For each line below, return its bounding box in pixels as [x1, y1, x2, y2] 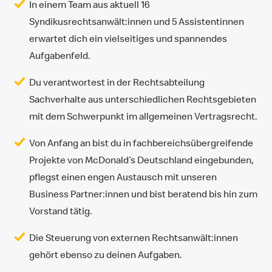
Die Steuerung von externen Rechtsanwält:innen [29, 231, 238, 243]
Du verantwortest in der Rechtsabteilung [29, 76, 205, 88]
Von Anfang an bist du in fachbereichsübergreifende [29, 137, 253, 149]
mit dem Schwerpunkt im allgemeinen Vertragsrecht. [29, 110, 257, 122]
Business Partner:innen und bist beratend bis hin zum [29, 188, 257, 200]
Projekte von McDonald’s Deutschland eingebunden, [29, 154, 254, 166]
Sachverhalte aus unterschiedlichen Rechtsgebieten [29, 93, 256, 105]
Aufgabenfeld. [29, 49, 90, 61]
